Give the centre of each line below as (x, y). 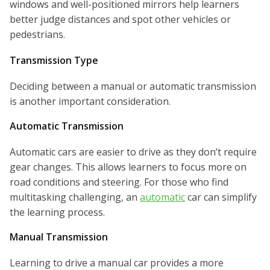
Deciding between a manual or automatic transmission (133, 86)
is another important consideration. (90, 102)
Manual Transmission (59, 237)
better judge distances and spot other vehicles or (120, 20)
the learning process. (57, 212)
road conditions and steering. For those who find (119, 182)
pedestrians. (37, 35)
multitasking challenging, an (75, 197)
